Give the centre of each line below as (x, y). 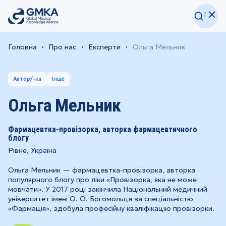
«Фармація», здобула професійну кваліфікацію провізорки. (111, 208)
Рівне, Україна (32, 150)
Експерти (104, 47)
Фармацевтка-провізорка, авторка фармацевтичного (102, 129)
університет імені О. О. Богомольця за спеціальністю (100, 199)
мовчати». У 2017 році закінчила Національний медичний (107, 189)
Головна (22, 47)
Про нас (63, 47)
